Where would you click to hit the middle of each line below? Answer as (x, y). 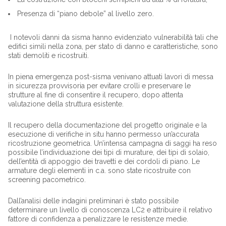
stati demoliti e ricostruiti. (49, 55)
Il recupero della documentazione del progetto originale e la (107, 125)
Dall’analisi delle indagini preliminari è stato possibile (93, 201)
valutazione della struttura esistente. (66, 104)
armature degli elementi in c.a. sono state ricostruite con (99, 170)
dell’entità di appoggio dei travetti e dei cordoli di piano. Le (104, 161)
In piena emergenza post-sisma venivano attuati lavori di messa (110, 76)
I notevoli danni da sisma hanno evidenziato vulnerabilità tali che (113, 37)
